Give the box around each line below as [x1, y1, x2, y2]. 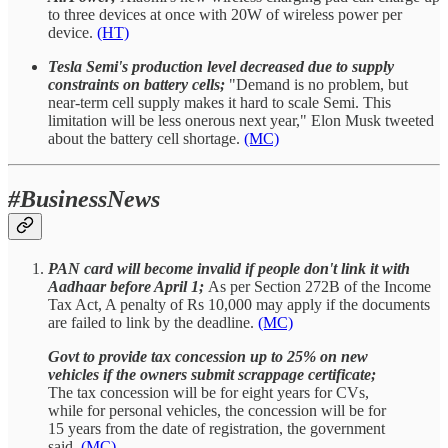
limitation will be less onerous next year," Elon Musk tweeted [48, 112, 434, 130]
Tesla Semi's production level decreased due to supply [48, 58, 394, 76]
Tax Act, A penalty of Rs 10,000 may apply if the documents [48, 296, 430, 314]
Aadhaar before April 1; [48, 278, 208, 296]
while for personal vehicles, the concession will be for [48, 402, 386, 420]
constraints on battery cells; [48, 76, 229, 94]
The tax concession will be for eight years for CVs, [48, 384, 369, 402]
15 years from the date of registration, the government [48, 420, 385, 438]
